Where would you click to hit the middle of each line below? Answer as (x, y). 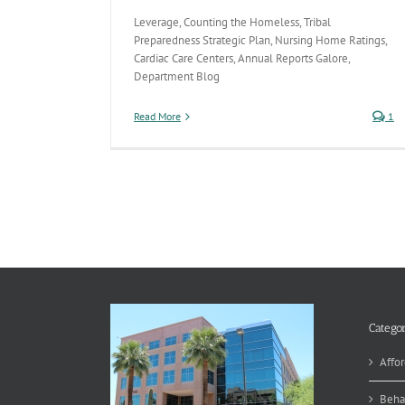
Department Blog (177, 76)
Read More (157, 116)
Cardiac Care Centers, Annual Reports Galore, (242, 58)
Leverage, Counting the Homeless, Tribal (232, 22)
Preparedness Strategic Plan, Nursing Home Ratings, (260, 40)
